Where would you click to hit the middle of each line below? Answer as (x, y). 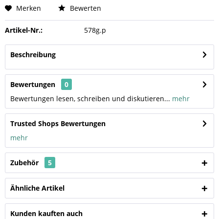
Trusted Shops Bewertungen (58, 123)
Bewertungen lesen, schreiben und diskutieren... (90, 99)
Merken (29, 8)
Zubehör (25, 163)
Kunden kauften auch (46, 213)
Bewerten (85, 8)
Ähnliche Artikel (37, 188)
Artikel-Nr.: (24, 30)
